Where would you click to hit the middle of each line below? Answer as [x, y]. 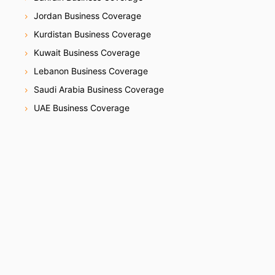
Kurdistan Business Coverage [92, 34]
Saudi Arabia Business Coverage [99, 89]
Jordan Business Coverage [87, 15]
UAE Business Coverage [82, 107]
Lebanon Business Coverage [91, 71]
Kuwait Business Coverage [87, 52]
